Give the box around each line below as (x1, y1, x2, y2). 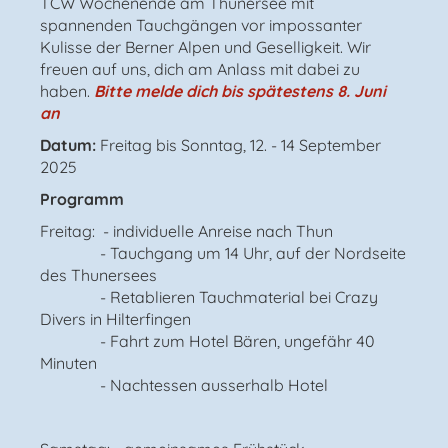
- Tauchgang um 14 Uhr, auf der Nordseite (40, 242, 406, 263)
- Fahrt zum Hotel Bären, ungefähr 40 (40, 330, 375, 351)
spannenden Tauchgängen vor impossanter (40, 14, 362, 35)
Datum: (40, 134, 100, 155)
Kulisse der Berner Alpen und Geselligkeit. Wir (40, 36, 371, 57)
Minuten (40, 352, 97, 373)
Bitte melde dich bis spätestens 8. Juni (94, 80, 386, 101)
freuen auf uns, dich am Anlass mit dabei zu (40, 58, 360, 79)
